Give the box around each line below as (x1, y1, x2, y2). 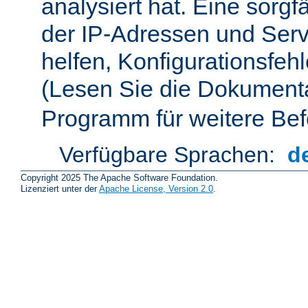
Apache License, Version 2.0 (99, 184, 213, 195)
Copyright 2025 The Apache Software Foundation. (21, 173, 218, 184)
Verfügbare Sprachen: (59, 142, 282, 168)
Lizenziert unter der (21, 184, 99, 195)
